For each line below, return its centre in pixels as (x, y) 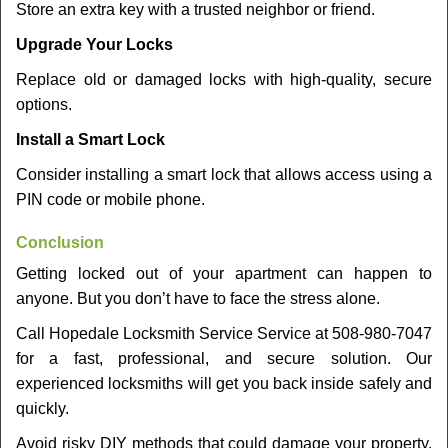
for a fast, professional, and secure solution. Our (224, 358)
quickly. (42, 408)
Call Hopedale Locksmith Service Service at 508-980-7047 (224, 333)
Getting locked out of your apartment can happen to (224, 273)
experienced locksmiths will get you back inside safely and (224, 383)
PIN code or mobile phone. (110, 199)
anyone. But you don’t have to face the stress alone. (198, 298)
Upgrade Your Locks (94, 44)
